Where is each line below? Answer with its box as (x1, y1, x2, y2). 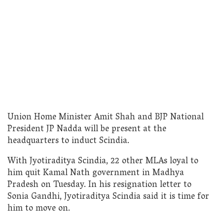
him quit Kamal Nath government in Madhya (7, 165, 184, 182)
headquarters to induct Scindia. (7, 133, 129, 149)
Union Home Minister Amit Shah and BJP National (7, 109, 204, 126)
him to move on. (7, 201, 70, 218)
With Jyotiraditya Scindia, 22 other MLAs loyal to (7, 153, 198, 170)
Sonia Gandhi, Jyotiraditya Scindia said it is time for (7, 189, 209, 206)
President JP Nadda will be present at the (7, 121, 166, 138)
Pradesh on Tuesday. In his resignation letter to (7, 177, 191, 194)
